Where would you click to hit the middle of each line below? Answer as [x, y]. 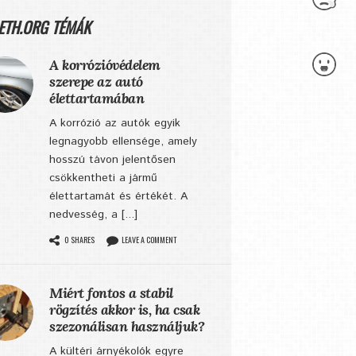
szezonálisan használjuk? [127, 326]
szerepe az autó [96, 81]
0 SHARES [79, 240]
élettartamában [97, 98]
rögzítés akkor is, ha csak [124, 310]
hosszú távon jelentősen [112, 160]
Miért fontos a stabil [111, 293]
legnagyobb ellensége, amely [123, 141]
